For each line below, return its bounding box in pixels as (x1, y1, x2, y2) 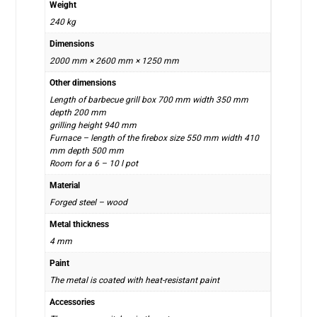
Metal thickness (50, 219, 110, 229)
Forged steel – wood (50, 197, 128, 207)
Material (50, 180, 81, 190)
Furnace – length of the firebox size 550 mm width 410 (50, 132, 260, 143)
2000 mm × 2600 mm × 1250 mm (50, 55, 180, 66)
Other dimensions (50, 77, 117, 88)
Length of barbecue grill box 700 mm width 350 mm (50, 94, 249, 105)
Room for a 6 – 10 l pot (50, 158, 139, 168)
